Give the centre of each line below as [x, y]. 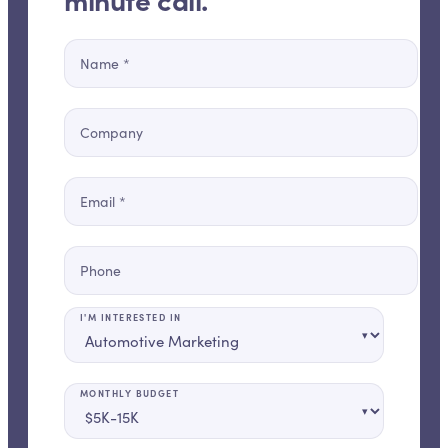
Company [111, 132]
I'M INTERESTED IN [131, 317]
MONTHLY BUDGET [130, 393]
